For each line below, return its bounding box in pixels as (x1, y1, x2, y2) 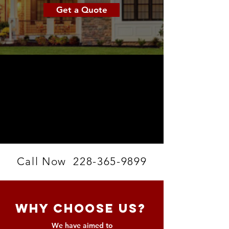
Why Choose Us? (15, 200, 146, 216)
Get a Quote (56, 5, 107, 15)
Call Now (16, 155, 74, 168)
